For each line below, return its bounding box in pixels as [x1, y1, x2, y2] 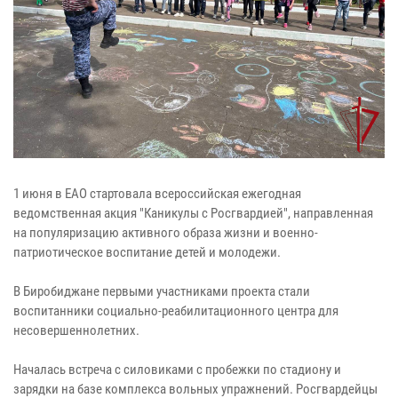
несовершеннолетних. [13, 322, 145, 338]
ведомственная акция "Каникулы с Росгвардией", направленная [13, 204, 373, 221]
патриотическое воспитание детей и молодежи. [13, 243, 281, 260]
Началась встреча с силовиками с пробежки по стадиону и [13, 361, 341, 378]
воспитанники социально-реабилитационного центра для [13, 302, 338, 319]
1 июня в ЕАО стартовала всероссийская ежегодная [13, 185, 301, 202]
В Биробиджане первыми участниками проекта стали [13, 283, 310, 299]
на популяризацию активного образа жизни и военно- [13, 224, 318, 241]
